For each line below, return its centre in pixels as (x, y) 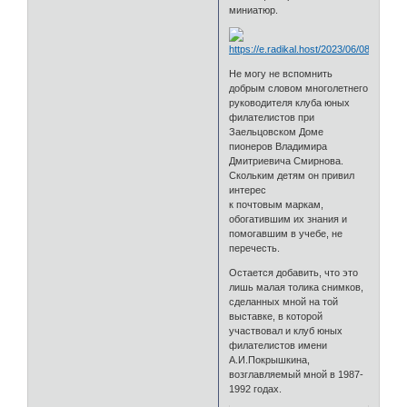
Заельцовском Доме (277, 131)
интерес (248, 189)
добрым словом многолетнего (299, 88)
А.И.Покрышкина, (270, 359)
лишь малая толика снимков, (297, 287)
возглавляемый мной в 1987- (297, 374)
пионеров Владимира (278, 146)
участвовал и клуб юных (286, 330)
